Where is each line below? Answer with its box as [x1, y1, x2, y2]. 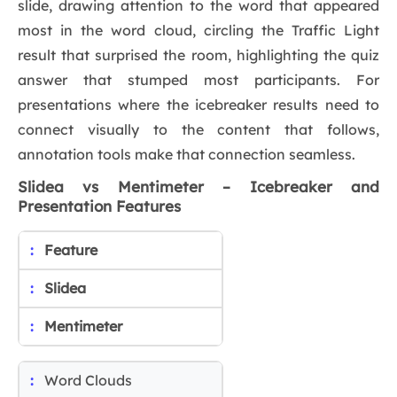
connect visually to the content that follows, [18, 121, 379, 139]
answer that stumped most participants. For [18, 71, 379, 90]
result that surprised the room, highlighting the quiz [18, 46, 379, 65]
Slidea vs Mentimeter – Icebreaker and [18, 177, 379, 197]
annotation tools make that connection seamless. [18, 145, 355, 164]
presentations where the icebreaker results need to [18, 96, 379, 114]
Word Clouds [44, 371, 132, 390]
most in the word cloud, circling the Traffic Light [18, 21, 379, 40]
